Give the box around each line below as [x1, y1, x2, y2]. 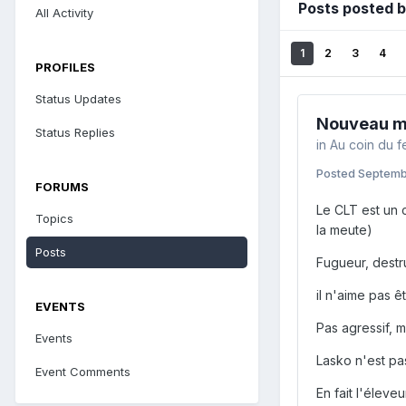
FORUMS [35, 179, 89, 194]
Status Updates [35, 91, 121, 106]
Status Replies [35, 124, 115, 140]
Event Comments [35, 363, 130, 379]
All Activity [35, 5, 93, 20]
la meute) [316, 221, 372, 237]
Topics [35, 210, 73, 226]
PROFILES [35, 59, 95, 74]
